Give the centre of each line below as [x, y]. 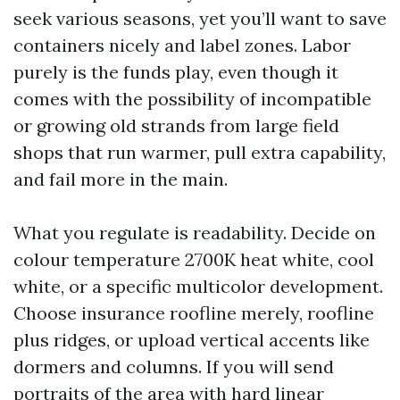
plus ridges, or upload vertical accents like [192, 340]
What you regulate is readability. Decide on [195, 233]
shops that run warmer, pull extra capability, [200, 152]
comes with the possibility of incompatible [192, 99]
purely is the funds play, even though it [176, 72]
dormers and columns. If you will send [174, 367]
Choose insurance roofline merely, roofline [194, 313]
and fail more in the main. [121, 179]
